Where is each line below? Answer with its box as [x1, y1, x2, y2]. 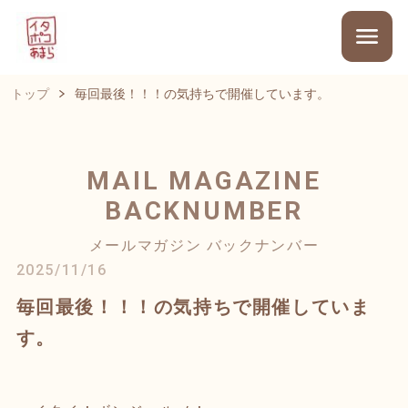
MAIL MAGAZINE [87, 165, 321, 196]
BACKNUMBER [105, 195, 303, 226]
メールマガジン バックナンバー [88, 236, 320, 253]
